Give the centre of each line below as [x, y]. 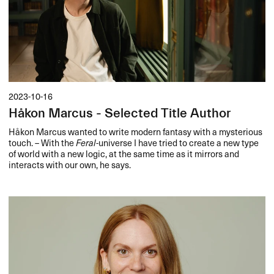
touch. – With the [43, 142]
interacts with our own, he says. [70, 164]
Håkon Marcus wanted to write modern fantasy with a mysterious [136, 131]
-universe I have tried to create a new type [178, 142]
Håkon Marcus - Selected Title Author [120, 114]
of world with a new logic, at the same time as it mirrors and [124, 153]
